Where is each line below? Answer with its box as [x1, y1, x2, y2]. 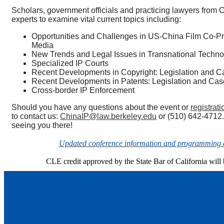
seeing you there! [11, 121, 72, 130]
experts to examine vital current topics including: [11, 15, 181, 24]
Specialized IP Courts [31, 59, 108, 68]
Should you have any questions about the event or [11, 103, 190, 112]
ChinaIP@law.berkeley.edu [60, 112, 156, 121]
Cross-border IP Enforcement [31, 86, 134, 95]
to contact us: [11, 112, 60, 121]
